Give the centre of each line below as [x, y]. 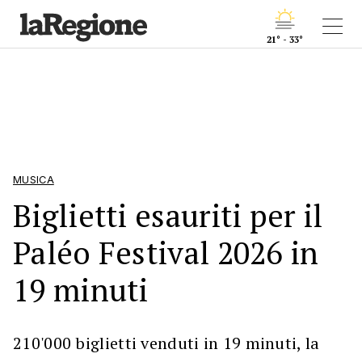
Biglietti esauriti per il [168, 215]
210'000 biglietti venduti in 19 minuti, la [166, 343]
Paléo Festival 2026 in [166, 253]
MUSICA [34, 180]
